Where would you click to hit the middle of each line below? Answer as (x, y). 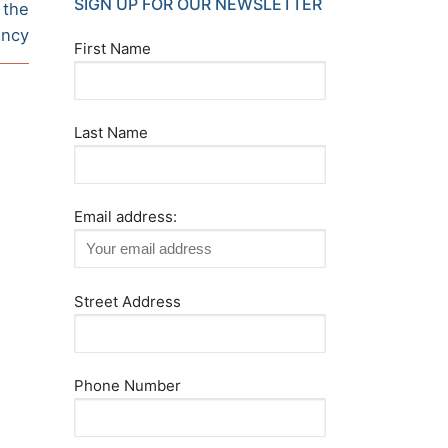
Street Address (127, 301)
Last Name (110, 133)
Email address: (125, 217)
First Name (112, 48)
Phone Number (127, 385)
